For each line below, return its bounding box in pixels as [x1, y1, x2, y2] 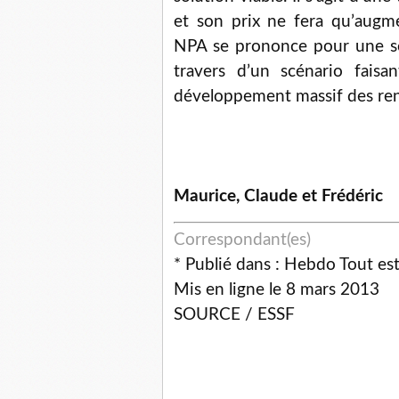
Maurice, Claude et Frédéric [174, 188, 383, 205]
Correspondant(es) [174, 232, 311, 248]
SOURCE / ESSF [174, 306, 295, 323]
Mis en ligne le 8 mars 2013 [174, 281, 379, 298]
